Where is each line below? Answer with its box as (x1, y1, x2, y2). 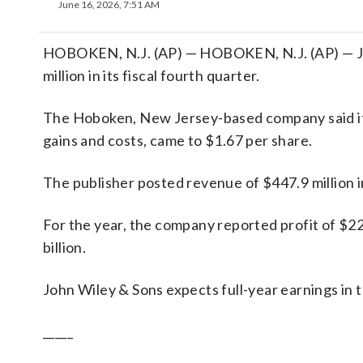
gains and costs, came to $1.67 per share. (43, 131, 313, 149)
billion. (43, 238, 87, 256)
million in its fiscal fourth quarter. (43, 66, 260, 84)
